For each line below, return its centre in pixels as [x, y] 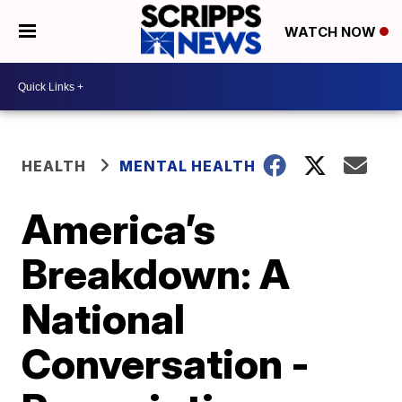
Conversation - [166, 363]
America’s [119, 229]
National [104, 319]
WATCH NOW [332, 32]
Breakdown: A [156, 274]
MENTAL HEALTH [188, 166]
